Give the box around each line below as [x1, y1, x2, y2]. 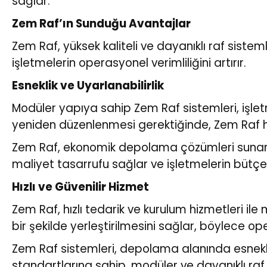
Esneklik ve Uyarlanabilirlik [12, 77, 164, 94]
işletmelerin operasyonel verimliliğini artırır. [12, 54, 246, 71]
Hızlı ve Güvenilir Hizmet [12, 178, 149, 195]
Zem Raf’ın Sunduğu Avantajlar [12, 15, 191, 32]
